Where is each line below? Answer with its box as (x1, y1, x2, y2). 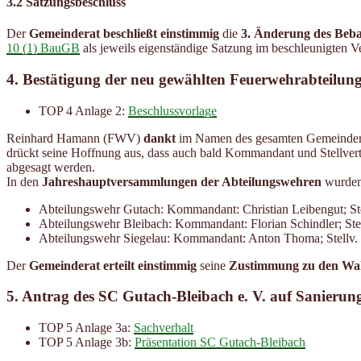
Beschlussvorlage (128, 103, 217, 118)
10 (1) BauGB (6, 41, 80, 56)
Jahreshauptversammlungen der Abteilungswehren (42, 174, 322, 189)
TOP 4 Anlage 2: (39, 103, 128, 118)
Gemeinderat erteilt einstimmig (29, 258, 197, 272)
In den (6, 174, 42, 189)
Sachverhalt (134, 321, 193, 335)
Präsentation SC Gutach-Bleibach (135, 335, 305, 350)
